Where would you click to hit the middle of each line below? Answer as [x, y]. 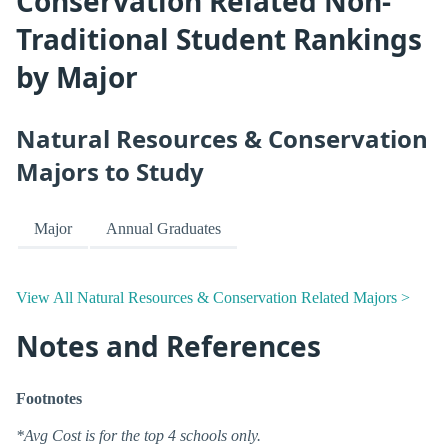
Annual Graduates [163, 228]
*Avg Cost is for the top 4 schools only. [138, 436]
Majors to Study [110, 171]
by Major [77, 76]
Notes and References [168, 345]
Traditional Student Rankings [219, 38]
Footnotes [49, 399]
